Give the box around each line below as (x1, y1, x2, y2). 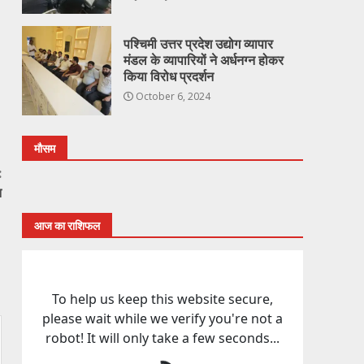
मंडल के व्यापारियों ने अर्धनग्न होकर (123, 53, 284, 69)
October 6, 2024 (133, 89, 211, 104)
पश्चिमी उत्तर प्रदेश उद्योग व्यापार (123, 37, 274, 53)
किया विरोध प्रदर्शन (123, 69, 214, 85)
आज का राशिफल (34, 219, 101, 232)
